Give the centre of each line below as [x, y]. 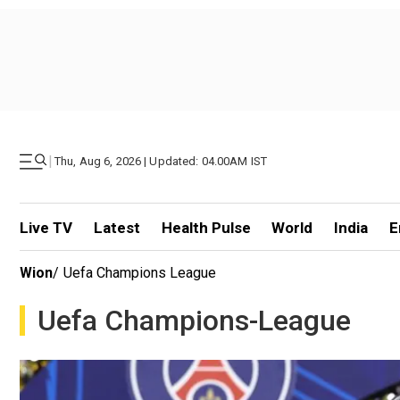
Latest [117, 228]
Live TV [46, 228]
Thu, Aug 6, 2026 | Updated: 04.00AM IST [161, 161]
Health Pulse [206, 228]
